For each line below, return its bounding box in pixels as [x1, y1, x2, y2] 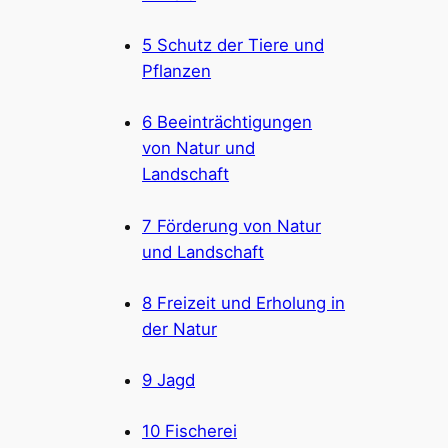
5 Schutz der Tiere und [142, 35, 325, 56]
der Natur [142, 318, 218, 339]
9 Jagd [142, 370, 196, 391]
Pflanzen [142, 61, 212, 82]
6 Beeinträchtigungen [142, 112, 313, 133]
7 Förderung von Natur [142, 215, 322, 236]
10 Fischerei [142, 421, 238, 442]
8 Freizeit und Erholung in [142, 292, 346, 313]
